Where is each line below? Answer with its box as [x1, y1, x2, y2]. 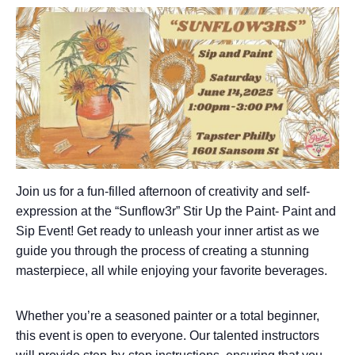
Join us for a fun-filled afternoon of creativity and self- [16, 185, 310, 198]
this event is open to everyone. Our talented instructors [16, 329, 319, 342]
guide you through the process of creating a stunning [16, 244, 309, 258]
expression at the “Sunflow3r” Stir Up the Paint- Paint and [16, 204, 336, 218]
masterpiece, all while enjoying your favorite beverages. [16, 264, 327, 277]
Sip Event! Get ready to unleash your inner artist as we [16, 224, 319, 238]
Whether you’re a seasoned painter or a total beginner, [16, 309, 319, 323]
